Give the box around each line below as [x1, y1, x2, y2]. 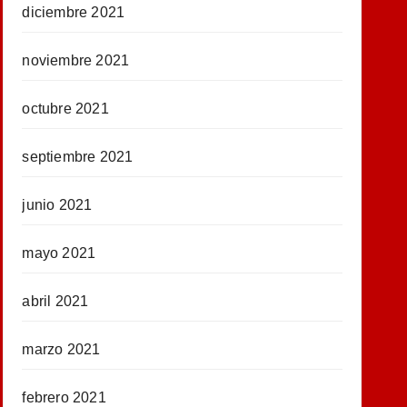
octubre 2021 [22, 100, 109, 116]
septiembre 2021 [22, 148, 134, 164]
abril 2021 [22, 293, 89, 309]
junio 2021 [22, 196, 93, 213]
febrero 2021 [22, 389, 106, 405]
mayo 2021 [22, 244, 96, 261]
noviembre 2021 [22, 52, 130, 68]
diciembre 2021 [22, 4, 125, 20]
